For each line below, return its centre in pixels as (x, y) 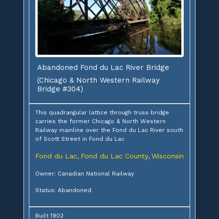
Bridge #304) (60, 89)
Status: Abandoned (63, 190)
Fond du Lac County (114, 156)
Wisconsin (168, 156)
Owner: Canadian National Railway (85, 173)
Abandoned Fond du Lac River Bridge (103, 67)
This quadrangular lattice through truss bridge (102, 112)
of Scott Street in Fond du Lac (80, 139)
